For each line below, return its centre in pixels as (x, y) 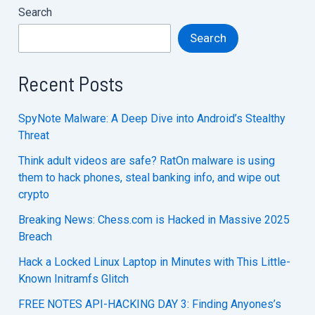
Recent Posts (71, 84)
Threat (34, 136)
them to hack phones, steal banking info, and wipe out (149, 178)
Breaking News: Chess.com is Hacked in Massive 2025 (154, 220)
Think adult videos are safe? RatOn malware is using (147, 161)
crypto (34, 195)
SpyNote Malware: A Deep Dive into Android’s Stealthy (152, 119)
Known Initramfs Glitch (74, 279)
